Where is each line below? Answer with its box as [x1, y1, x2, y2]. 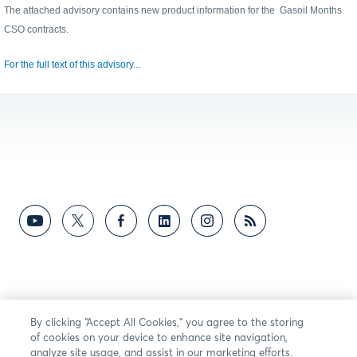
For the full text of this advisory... [4, 58, 140, 70]
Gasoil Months [280, 4, 342, 16]
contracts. [27, 23, 69, 35]
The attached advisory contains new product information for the [4, 4, 280, 16]
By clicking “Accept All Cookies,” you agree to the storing [30, 318, 304, 328]
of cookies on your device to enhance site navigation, [30, 333, 288, 343]
